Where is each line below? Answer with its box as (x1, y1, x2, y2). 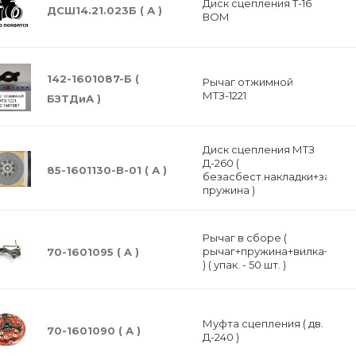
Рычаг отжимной (202, 75, 293, 88)
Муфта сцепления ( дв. (202, 316, 323, 330)
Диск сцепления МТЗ (202, 143, 292, 156)
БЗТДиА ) (47, 92, 101, 105)
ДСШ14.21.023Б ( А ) (47, 3, 162, 17)
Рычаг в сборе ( (202, 231, 287, 244)
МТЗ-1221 (202, 88, 246, 102)
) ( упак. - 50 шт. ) (202, 258, 286, 271)
